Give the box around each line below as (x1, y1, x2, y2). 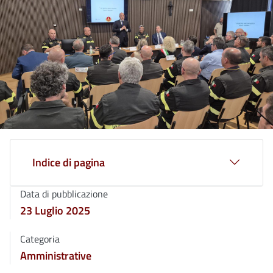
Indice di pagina (32, 154, 105, 171)
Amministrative (20, 247, 91, 264)
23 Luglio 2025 (20, 202, 90, 219)
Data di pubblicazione (20, 186, 108, 201)
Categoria (20, 231, 60, 246)
